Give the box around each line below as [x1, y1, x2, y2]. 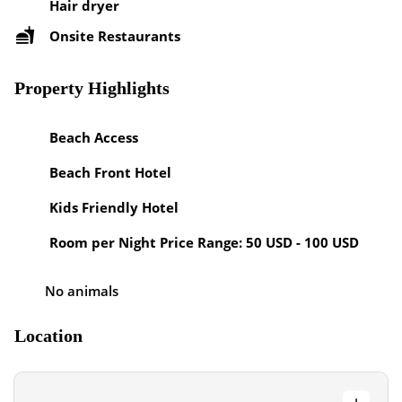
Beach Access [49, 127, 138, 146]
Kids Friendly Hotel [49, 197, 179, 216]
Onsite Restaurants [49, 26, 180, 45]
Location [14, 326, 83, 345]
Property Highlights [14, 78, 170, 98]
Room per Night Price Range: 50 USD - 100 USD [49, 232, 359, 251]
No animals [45, 282, 118, 300]
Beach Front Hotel [49, 162, 171, 181]
